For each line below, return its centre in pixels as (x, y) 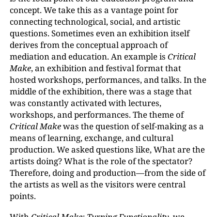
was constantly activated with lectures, (85, 103)
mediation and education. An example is (89, 56)
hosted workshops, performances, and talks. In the (108, 79)
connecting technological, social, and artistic (95, 21)
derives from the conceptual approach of (89, 45)
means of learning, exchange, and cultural (92, 138)
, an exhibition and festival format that (106, 68)
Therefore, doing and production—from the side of (108, 172)
